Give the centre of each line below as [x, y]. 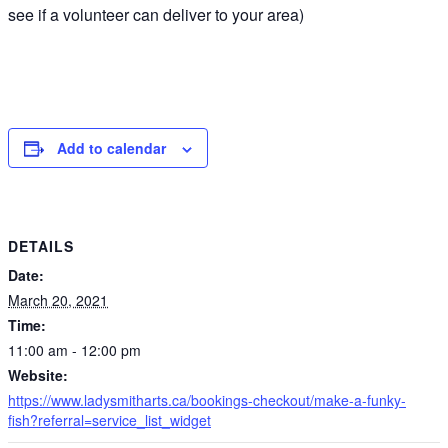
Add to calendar [111, 148]
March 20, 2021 [58, 299]
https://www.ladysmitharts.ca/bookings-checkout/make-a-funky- [207, 399]
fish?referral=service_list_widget [109, 419]
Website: [38, 374]
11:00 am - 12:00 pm [74, 349]
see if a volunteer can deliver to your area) [156, 14]
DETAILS [41, 245]
